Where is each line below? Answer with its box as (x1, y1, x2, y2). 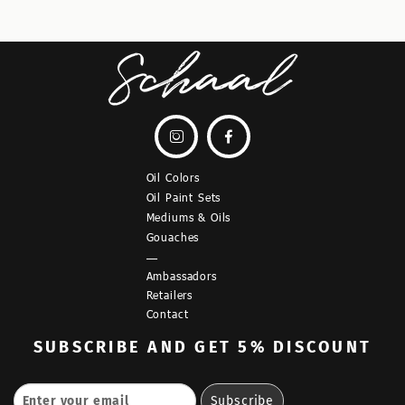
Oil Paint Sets (146, 190, 221, 204)
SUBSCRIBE (33, 337, 141, 357)
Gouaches (146, 230, 200, 244)
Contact (146, 306, 189, 321)
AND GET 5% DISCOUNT (147, 337, 372, 357)
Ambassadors (146, 268, 217, 283)
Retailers (146, 287, 193, 302)
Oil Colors (146, 170, 200, 184)
